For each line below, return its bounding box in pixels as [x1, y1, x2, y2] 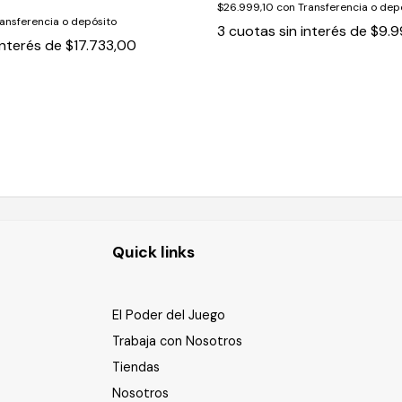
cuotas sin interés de [228, 21, 371, 40]
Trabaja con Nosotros [112, 332, 243, 349]
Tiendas [112, 358, 161, 375]
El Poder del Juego [112, 306, 226, 323]
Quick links [112, 241, 196, 262]
